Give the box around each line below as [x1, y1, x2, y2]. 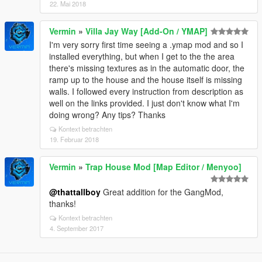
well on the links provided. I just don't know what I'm [49, 97, 240, 109]
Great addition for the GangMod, [101, 186, 223, 198]
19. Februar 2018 [50, 135, 99, 144]
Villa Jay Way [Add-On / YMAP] [85, 25, 208, 37]
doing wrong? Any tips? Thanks [49, 109, 166, 120]
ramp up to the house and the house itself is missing [49, 74, 242, 85]
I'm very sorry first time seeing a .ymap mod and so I [49, 39, 243, 50]
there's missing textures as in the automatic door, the [49, 62, 244, 74]
